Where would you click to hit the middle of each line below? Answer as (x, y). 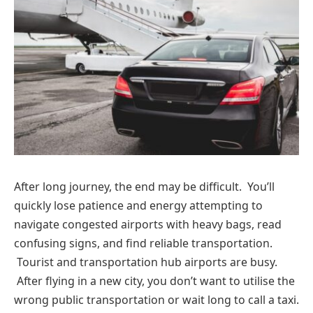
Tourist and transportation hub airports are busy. (146, 262)
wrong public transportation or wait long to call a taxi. (156, 299)
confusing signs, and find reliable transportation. (143, 243)
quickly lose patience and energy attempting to (138, 205)
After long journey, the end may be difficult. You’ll (144, 186)
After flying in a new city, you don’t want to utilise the (154, 281)
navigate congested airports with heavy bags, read (148, 224)
